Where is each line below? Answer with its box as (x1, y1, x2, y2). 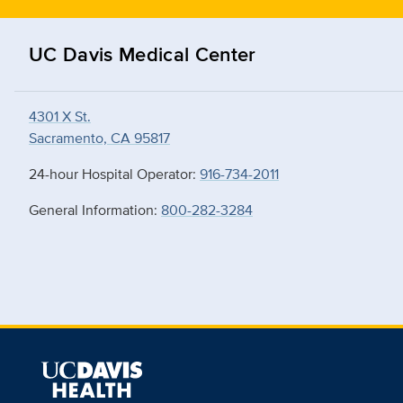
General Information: (29, 200, 161, 221)
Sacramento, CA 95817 (29, 128, 170, 149)
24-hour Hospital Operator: (29, 164, 200, 185)
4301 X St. (29, 106, 91, 128)
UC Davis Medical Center (29, 40, 256, 69)
